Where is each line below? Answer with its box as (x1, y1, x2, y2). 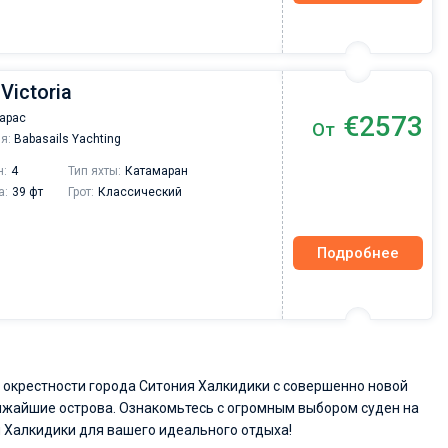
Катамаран (125, 164, 188, 178)
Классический (98, 185, 182, 199)
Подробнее (317, 243, 399, 262)
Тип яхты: (68, 164, 121, 178)
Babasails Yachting (11, 132, 121, 146)
